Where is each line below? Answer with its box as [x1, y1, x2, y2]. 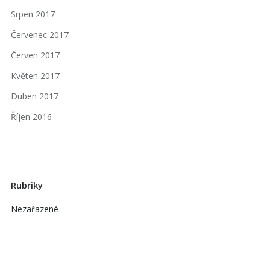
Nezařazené [11, 203, 58, 215]
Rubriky [11, 179, 43, 192]
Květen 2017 [11, 70, 60, 82]
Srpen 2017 [11, 8, 55, 20]
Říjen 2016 [11, 111, 52, 123]
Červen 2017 [11, 49, 60, 61]
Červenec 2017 [11, 29, 69, 41]
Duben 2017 [11, 90, 58, 102]
